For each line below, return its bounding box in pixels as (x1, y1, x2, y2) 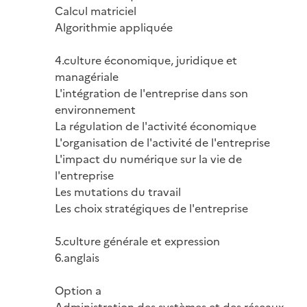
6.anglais (55, 249, 99, 265)
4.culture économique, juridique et (55, 51, 237, 67)
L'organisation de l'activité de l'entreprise (55, 134, 270, 149)
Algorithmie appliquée (55, 19, 173, 34)
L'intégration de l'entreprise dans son (55, 84, 248, 100)
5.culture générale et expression (55, 232, 220, 248)
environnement (55, 101, 136, 116)
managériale (55, 68, 119, 84)
